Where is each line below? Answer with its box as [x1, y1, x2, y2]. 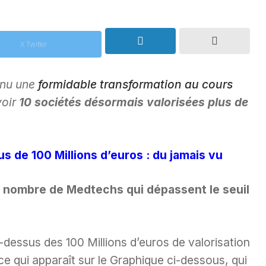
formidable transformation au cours [38, 77, 233, 91]
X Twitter [20, 39, 47, 49]
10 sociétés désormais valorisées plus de [19, 94, 248, 109]
